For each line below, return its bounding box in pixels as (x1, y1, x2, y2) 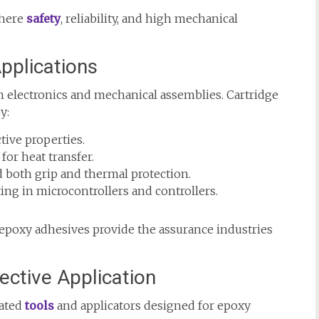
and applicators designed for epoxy (54, 298, 251, 313)
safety (26, 11, 61, 26)
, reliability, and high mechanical (61, 11, 238, 26)
